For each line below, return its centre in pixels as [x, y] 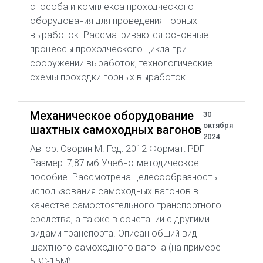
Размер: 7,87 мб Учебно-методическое [114, 163]
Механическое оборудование [112, 116]
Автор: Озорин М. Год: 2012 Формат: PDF [117, 149]
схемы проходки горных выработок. [109, 77]
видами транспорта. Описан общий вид [114, 233]
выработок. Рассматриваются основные [119, 35]
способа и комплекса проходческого [112, 7]
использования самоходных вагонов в [114, 191]
